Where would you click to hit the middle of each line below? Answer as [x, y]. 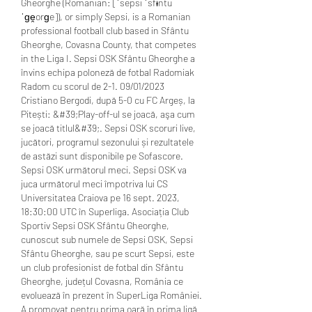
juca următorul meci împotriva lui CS [94, 183]
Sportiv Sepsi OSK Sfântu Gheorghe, [95, 225]
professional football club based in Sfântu [105, 30]
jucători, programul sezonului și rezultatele [107, 141]
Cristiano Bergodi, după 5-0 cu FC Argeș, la [108, 100]
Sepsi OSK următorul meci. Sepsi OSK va [104, 169]
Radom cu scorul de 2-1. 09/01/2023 [93, 86]
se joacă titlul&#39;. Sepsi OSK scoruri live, [108, 127]
